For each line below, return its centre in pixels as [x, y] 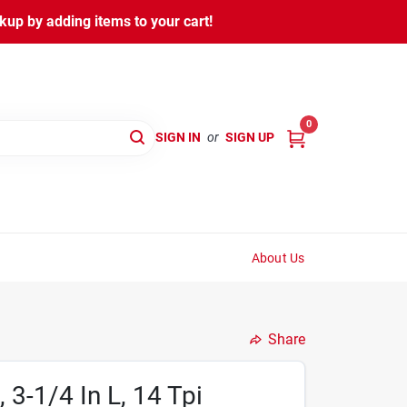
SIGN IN [178, 138]
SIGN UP [249, 138]
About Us [278, 258]
